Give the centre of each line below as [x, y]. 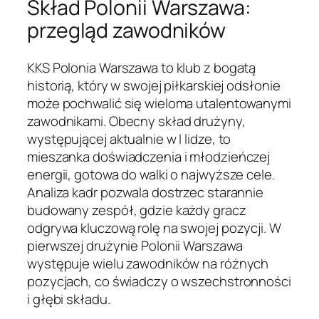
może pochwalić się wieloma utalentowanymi [159, 103]
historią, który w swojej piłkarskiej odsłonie [154, 85]
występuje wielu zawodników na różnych [148, 263]
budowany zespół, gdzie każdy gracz [137, 210]
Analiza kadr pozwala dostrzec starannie [146, 192]
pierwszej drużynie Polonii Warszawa [135, 245]
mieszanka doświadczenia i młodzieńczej [149, 156]
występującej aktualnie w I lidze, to [129, 138]
